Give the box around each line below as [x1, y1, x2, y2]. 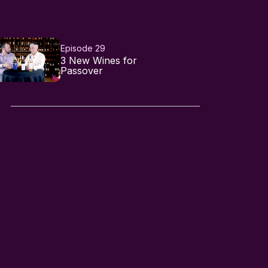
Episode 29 [60, 42, 106, 53]
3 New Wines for [60, 54, 138, 66]
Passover [60, 64, 103, 77]
